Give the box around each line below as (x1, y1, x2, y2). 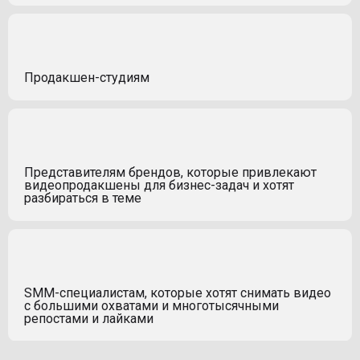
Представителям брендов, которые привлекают (24, 164, 317, 180)
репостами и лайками (24, 310, 153, 326)
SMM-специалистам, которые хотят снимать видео (24, 284, 331, 301)
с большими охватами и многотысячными (24, 297, 279, 313)
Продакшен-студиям (24, 69, 149, 85)
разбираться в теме (24, 190, 141, 206)
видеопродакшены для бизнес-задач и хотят (24, 177, 294, 193)
